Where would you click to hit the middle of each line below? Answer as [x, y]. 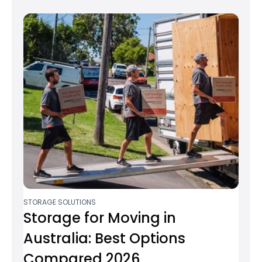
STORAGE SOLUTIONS [60, 202]
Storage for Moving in [100, 218]
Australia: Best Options [104, 239]
